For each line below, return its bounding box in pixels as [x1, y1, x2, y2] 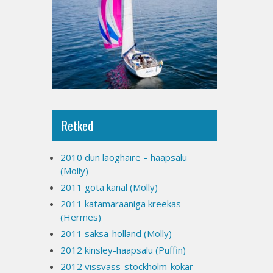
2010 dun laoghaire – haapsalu [60, 151, 187, 164]
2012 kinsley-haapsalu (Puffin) [60, 244, 186, 257]
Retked [62, 116, 93, 135]
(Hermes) [60, 211, 101, 224]
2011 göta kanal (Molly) [60, 181, 158, 194]
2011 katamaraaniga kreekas [60, 197, 181, 210]
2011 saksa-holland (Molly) [60, 227, 172, 240]
